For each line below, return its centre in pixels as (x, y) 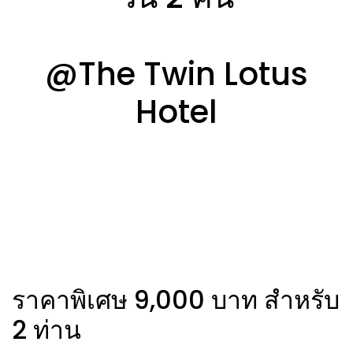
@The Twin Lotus (176, 74)
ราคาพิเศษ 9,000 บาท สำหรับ (176, 300)
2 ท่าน (46, 330)
